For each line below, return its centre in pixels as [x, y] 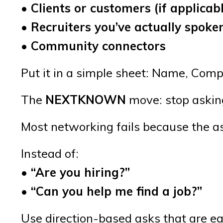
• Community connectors [93, 46]
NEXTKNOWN [86, 99]
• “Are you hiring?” [75, 172]
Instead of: [50, 153]
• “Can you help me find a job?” [111, 191]
